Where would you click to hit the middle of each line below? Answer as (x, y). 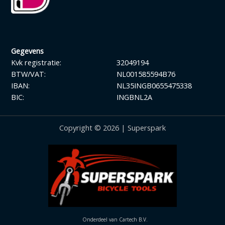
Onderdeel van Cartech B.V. (115, 220)
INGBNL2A (134, 97)
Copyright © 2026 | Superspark (113, 127)
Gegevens (27, 50)
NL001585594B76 (146, 74)
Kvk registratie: (36, 62)
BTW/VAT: (28, 74)
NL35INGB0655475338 (154, 85)
